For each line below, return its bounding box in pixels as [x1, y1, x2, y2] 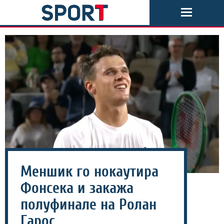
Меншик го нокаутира [20, 162, 158, 180]
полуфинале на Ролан [20, 195, 156, 213]
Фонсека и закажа [20, 179, 133, 197]
